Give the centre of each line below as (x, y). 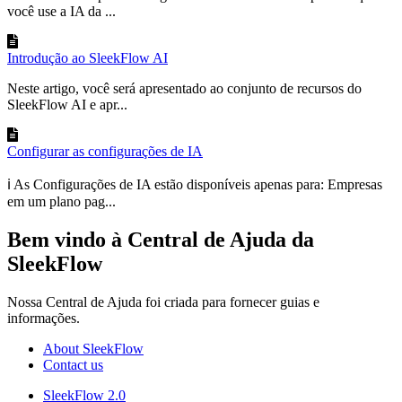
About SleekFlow (93, 349)
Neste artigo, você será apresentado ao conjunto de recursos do (184, 89)
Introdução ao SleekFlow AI (87, 58)
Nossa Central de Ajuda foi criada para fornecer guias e (163, 302)
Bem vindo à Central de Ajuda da (161, 240)
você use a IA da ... (61, 12)
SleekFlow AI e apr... (67, 105)
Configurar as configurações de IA (105, 152)
